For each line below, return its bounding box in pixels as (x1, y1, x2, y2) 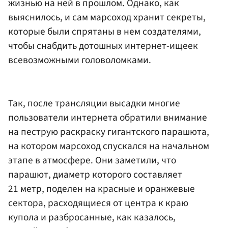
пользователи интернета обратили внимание (8, 110, 207, 125)
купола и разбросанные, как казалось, (8, 210, 176, 225)
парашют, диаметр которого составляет (8, 167, 182, 182)
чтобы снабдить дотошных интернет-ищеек (8, 38, 198, 53)
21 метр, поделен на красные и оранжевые (8, 182, 195, 196)
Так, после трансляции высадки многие (8, 96, 180, 111)
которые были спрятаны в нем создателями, (8, 24, 201, 39)
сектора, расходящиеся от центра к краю (8, 196, 188, 211)
